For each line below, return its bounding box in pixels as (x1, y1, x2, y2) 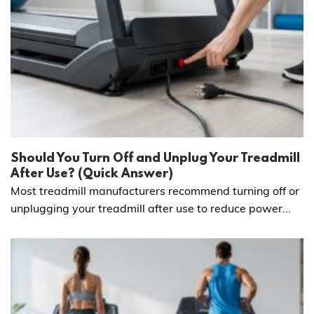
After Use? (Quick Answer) (11, 168, 173, 182)
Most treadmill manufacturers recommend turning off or (11, 184, 299, 198)
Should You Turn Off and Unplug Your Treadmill (11, 152, 300, 167)
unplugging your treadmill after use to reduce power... (11, 201, 291, 216)
